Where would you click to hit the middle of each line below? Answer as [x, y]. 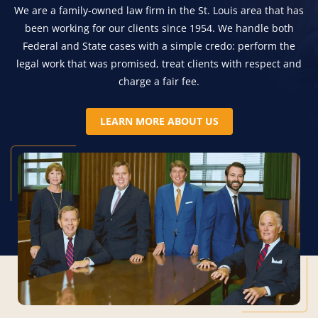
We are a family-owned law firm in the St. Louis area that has [159, 11]
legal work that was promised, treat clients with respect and [159, 64]
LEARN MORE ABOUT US [159, 121]
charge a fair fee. [159, 82]
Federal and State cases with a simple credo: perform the [159, 46]
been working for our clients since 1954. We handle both [159, 28]
